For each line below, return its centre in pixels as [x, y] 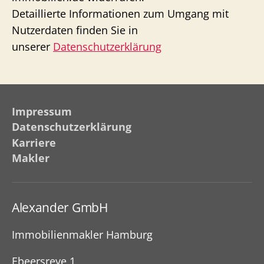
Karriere [34, 142]
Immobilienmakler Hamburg [82, 235]
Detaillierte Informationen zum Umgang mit [120, 14]
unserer [32, 47]
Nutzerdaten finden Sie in [75, 30]
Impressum [42, 111]
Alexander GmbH [60, 207]
